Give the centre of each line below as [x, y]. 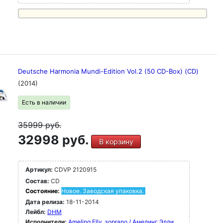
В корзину [116, 142]
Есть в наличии [44, 102]
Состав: [37, 181]
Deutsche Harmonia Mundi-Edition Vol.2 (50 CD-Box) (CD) [108, 71]
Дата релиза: [45, 202]
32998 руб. [55, 140]
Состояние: [43, 191]
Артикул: [39, 169]
